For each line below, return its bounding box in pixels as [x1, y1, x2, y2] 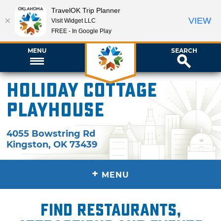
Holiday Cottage [6, 79, 157, 102]
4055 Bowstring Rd [6, 128, 96, 139]
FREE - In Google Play [51, 27, 111, 35]
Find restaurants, [40, 200, 181, 220]
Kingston [6, 139, 49, 150]
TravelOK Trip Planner [51, 6, 120, 14]
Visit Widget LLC [51, 17, 96, 24]
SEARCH [171, 46, 197, 54]
